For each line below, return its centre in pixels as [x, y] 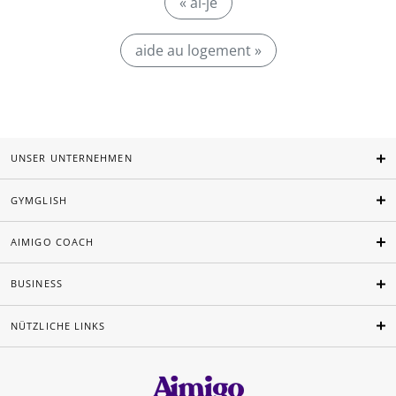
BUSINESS [37, 284]
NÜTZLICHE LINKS [58, 325]
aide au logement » [198, 50]
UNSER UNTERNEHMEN [72, 158]
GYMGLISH [39, 200]
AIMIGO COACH [53, 242]
